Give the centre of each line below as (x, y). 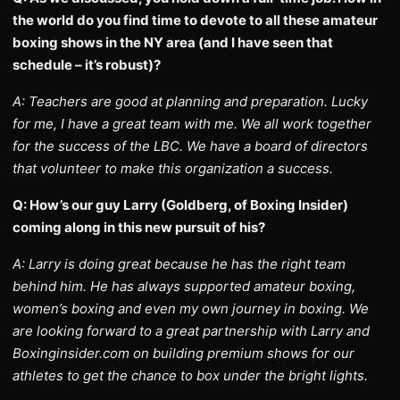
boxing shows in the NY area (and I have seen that (173, 42)
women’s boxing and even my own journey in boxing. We (191, 308)
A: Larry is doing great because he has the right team (179, 264)
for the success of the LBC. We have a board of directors (190, 146)
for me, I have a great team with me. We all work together (192, 124)
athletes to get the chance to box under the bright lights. (190, 375)
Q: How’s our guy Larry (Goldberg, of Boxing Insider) (180, 205)
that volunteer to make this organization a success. (173, 168)
